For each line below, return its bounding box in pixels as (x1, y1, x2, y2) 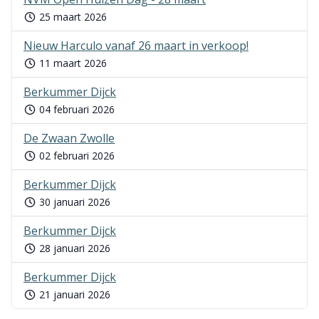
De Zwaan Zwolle (23, 130, 115, 146)
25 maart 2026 (36, 10, 107, 23)
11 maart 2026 (36, 56, 107, 70)
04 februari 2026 (36, 103, 115, 116)
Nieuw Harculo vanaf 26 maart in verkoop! (23, 38, 249, 53)
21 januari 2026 (36, 288, 110, 301)
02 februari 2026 (36, 149, 115, 162)
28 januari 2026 (36, 241, 110, 255)
